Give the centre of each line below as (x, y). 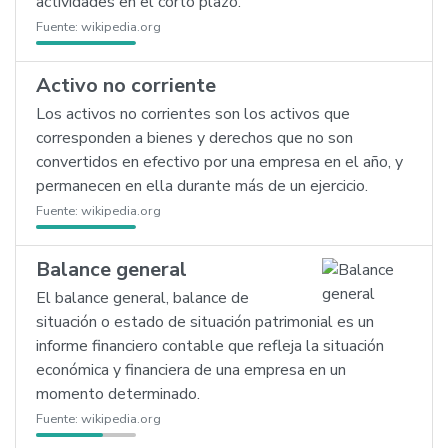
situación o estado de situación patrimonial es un (205, 322)
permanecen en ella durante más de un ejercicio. (202, 186)
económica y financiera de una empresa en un (191, 370)
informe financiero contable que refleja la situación (210, 346)
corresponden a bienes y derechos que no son (194, 138)
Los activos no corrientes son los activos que (193, 114)
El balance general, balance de (142, 298)
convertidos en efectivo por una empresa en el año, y (219, 162)
